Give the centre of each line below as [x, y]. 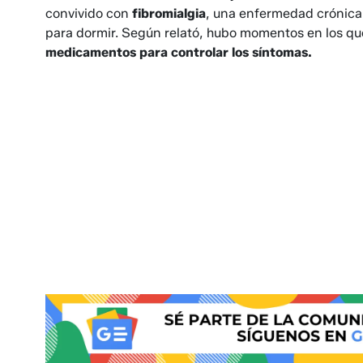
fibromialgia [169, 14]
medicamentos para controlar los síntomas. [179, 53]
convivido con [89, 14]
